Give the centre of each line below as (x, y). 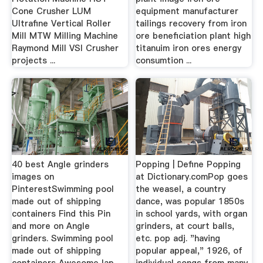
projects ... (33, 60)
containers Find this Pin (61, 214)
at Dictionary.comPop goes (192, 177)
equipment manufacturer (187, 11)
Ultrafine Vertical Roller (61, 23)
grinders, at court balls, (185, 226)
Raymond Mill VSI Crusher (65, 48)
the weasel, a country (181, 189)
